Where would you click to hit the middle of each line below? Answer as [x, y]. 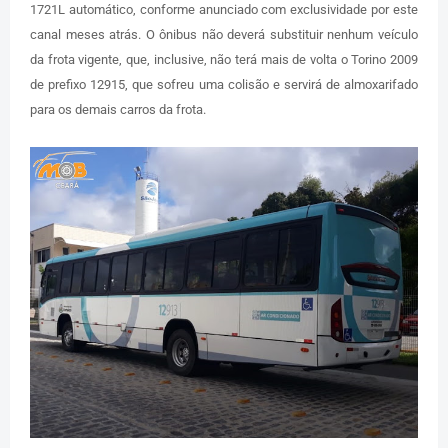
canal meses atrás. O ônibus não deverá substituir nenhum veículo [224, 34]
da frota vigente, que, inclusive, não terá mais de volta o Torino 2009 [224, 59]
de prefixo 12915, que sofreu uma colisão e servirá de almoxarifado [224, 84]
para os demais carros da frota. [118, 109]
